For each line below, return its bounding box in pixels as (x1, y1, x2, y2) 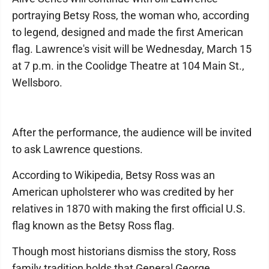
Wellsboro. (12, 76, 62, 89)
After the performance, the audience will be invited (12, 126, 252, 139)
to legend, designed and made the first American (12, 26, 243, 39)
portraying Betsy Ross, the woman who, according (12, 9, 249, 22)
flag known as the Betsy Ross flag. (12, 219, 175, 232)
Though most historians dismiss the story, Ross (12, 245, 236, 258)
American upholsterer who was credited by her (12, 186, 234, 199)
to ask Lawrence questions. (12, 143, 143, 156)
